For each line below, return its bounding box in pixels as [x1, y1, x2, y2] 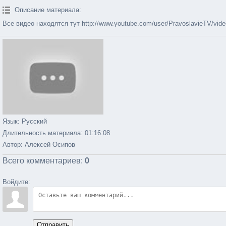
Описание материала [15, 6, 79, 14]
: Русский [18, 118, 47, 125]
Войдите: [3, 178, 30, 186]
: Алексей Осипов [21, 141, 75, 148]
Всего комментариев [3, 156, 81, 165]
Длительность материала [3, 129, 81, 137]
